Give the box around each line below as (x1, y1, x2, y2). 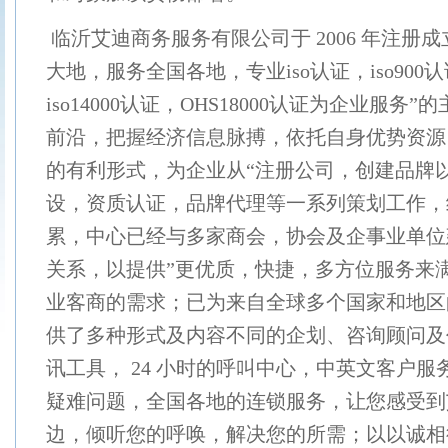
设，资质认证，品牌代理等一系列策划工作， (46, 192, 446, 214)
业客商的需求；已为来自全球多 (46, 291, 326, 313)
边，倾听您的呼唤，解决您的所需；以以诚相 (46, 423, 446, 445)
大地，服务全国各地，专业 (46, 60, 286, 82)
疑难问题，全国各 (46, 390, 206, 412)
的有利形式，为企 (46, 159, 206, 181)
